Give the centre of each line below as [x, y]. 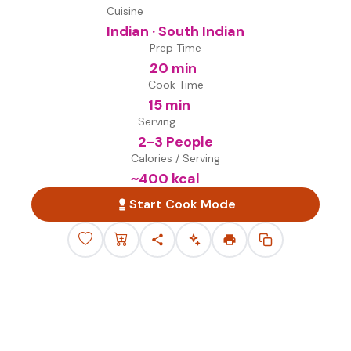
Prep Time [175, 48]
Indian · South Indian [175, 31]
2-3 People [175, 142]
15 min [169, 105]
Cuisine [125, 11]
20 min [173, 68]
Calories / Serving [175, 158]
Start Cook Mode [183, 204]
